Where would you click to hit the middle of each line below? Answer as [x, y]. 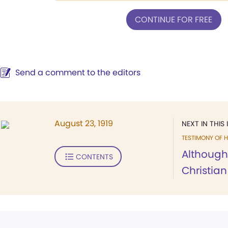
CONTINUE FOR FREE [174, 19]
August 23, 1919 [84, 123]
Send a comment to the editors [78, 73]
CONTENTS [94, 156]
